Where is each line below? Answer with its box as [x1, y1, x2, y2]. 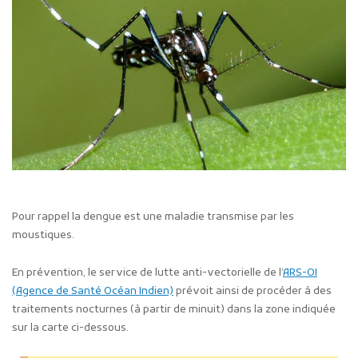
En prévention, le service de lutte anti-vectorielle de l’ [12, 265, 283, 280]
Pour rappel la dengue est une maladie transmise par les [12, 209, 294, 224]
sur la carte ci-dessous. [12, 320, 129, 335]
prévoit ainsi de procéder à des [173, 284, 332, 298]
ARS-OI [283, 265, 317, 280]
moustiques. [12, 228, 74, 242]
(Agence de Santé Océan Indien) [12, 284, 173, 298]
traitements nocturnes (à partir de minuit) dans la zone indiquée [12, 302, 336, 316]
